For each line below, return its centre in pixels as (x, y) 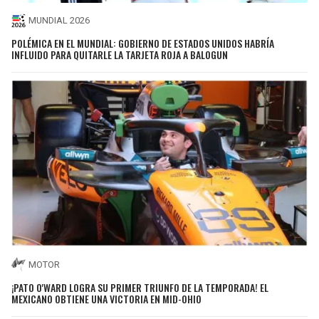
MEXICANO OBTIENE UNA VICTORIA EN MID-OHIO (106, 298)
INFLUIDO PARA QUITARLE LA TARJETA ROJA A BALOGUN (120, 55)
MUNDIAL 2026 (59, 21)
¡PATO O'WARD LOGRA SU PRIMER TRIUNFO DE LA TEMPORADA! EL (140, 287)
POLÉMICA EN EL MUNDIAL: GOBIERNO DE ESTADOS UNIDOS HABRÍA (143, 43)
